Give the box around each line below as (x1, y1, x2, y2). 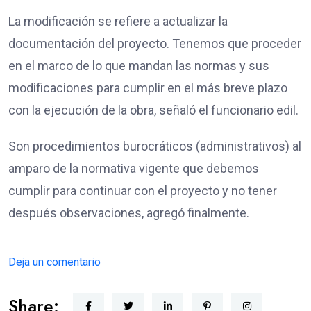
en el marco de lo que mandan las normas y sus (8, 58, 269, 74)
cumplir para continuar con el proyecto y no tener (8, 183, 277, 199)
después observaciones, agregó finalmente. (8, 205, 249, 221)
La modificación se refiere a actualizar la (8, 14, 228, 29)
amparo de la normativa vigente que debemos (8, 161, 259, 176)
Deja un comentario (8, 255, 101, 269)
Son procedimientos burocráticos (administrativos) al (8, 139, 301, 154)
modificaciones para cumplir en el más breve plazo (8, 81, 287, 96)
